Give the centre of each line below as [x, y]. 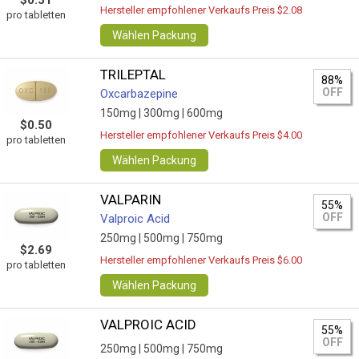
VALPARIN [131, 200]
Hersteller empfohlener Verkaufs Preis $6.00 [202, 260]
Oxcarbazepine [139, 94]
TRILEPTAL [133, 75]
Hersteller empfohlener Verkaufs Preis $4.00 [202, 135]
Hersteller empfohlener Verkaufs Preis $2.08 [202, 10]
